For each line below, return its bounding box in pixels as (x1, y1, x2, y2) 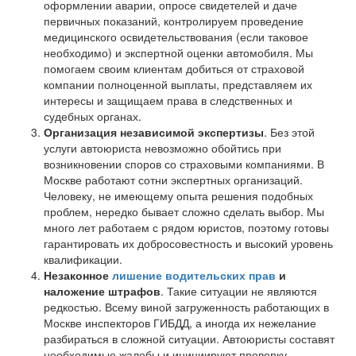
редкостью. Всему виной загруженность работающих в (44, 298, 329, 315)
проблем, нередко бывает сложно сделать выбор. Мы (44, 203, 324, 219)
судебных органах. (44, 107, 141, 124)
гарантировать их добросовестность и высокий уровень (44, 234, 333, 251)
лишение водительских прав (112, 266, 276, 283)
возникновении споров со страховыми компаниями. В (44, 155, 324, 172)
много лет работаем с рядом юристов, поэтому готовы (44, 219, 329, 235)
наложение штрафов (44, 282, 161, 299)
